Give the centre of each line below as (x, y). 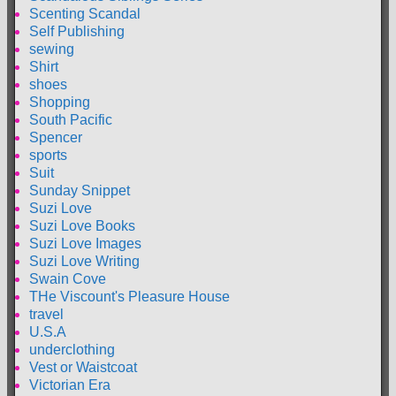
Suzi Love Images (85, 243)
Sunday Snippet (80, 190)
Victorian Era (70, 385)
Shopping (60, 102)
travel (46, 314)
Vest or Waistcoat (83, 367)
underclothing (72, 349)
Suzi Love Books (82, 225)
